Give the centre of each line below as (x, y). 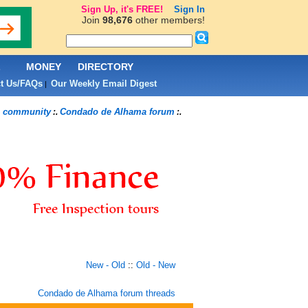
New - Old (105, 265)
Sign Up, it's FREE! (122, 9)
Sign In (189, 9)
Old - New (155, 265)
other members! (168, 20)
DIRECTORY (106, 67)
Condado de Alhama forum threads (106, 293)
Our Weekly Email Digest (103, 84)
